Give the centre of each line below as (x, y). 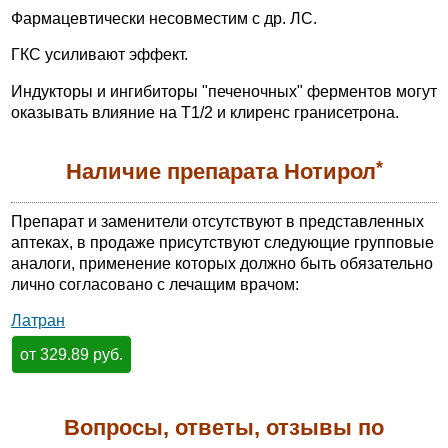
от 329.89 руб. (71, 355)
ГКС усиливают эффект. (99, 55)
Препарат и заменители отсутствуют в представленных (217, 221)
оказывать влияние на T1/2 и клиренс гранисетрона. (205, 112)
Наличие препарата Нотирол (220, 172)
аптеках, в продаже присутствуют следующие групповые (222, 242)
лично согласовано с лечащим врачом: (155, 284)
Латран (38, 321)
